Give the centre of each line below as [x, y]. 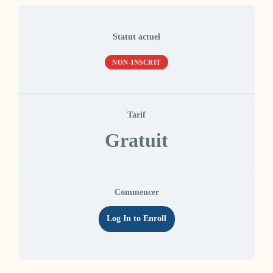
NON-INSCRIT [136, 62]
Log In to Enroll [136, 219]
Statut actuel [136, 37]
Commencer [136, 193]
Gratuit [136, 140]
